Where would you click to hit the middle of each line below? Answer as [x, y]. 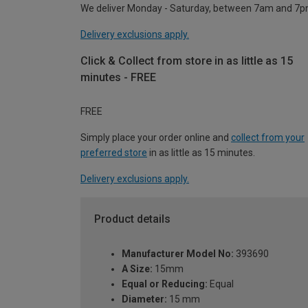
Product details [132, 219]
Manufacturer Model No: [178, 254]
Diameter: [144, 299]
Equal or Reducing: [165, 284]
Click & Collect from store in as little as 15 [187, 60]
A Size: [137, 269]
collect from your [268, 138]
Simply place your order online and [156, 138]
